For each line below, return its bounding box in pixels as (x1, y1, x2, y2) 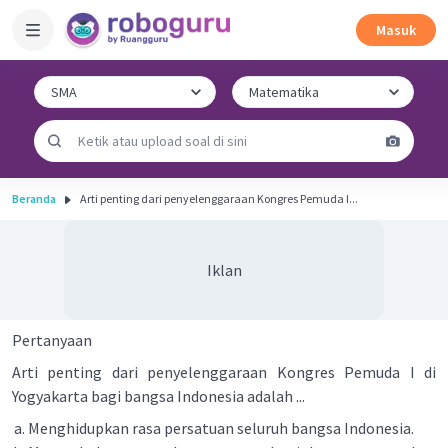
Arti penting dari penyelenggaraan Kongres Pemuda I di (12, 362, 436, 382)
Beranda (12, 191, 56, 206)
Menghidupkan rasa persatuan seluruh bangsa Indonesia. (28, 418, 414, 438)
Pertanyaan (12, 330, 92, 350)
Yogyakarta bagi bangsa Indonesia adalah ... (12, 386, 308, 406)
